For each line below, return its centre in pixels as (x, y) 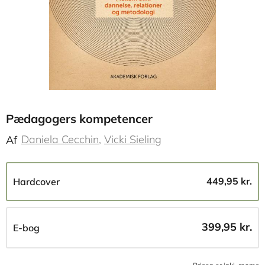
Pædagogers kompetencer (79, 119)
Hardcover (36, 182)
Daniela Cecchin (60, 139)
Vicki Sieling (133, 139)
